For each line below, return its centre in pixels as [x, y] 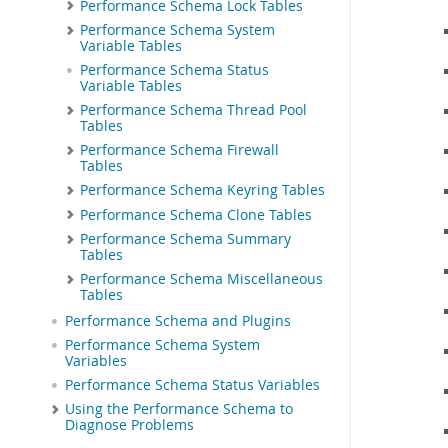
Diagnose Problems [129, 425]
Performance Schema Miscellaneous [201, 279]
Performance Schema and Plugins [178, 321]
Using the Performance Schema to [179, 409]
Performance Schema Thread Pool [193, 110]
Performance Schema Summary [185, 239]
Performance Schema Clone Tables [196, 214]
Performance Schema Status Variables [192, 385]
